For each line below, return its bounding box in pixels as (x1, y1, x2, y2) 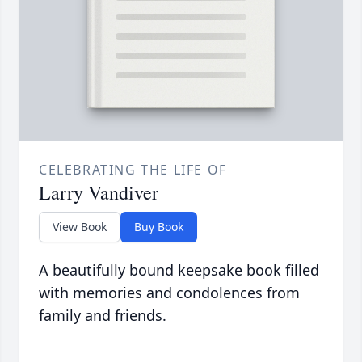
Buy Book (134, 219, 183, 235)
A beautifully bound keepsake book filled (39, 260, 319, 280)
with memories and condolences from (39, 283, 300, 303)
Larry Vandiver (39, 179, 158, 206)
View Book (53, 219, 107, 235)
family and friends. (39, 305, 166, 326)
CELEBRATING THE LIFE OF (39, 161, 227, 179)
